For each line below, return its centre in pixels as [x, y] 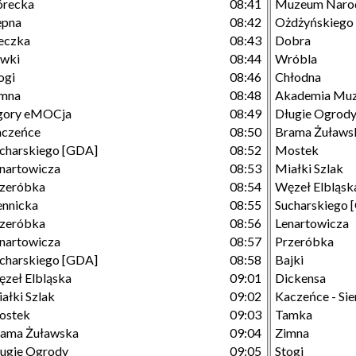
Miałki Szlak [309, 168]
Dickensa [300, 278]
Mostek [297, 150]
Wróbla [296, 58]
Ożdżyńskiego [314, 22]
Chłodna [298, 77]
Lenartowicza [312, 223]
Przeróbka [304, 241]
